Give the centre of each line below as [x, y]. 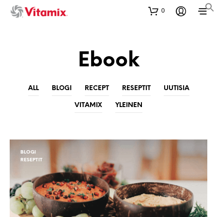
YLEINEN [129, 106]
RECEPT [97, 89]
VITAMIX [88, 106]
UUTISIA [176, 89]
